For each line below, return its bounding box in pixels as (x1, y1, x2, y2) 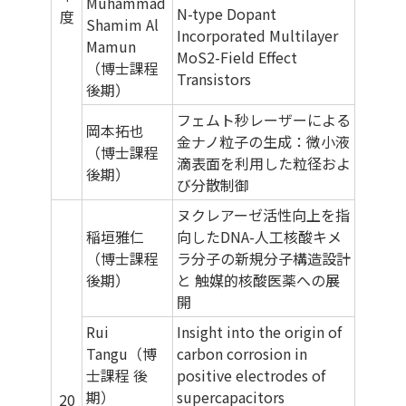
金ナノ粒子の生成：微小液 (177, 130, 350, 153)
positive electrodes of (177, 364, 325, 387)
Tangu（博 (86, 343, 157, 365)
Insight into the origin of (177, 321, 342, 343)
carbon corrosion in (177, 343, 307, 365)
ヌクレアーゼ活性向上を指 (177, 204, 350, 227)
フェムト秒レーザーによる (177, 109, 351, 131)
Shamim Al (86, 14, 159, 36)
